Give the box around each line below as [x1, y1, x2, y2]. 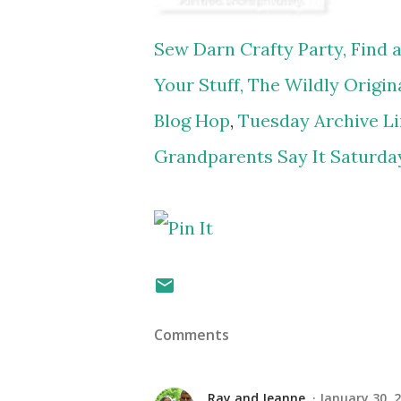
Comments [154, 325, 229, 345]
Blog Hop [154, 109, 230, 132]
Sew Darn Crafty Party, [154, 38, 346, 60]
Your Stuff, [154, 73, 243, 96]
